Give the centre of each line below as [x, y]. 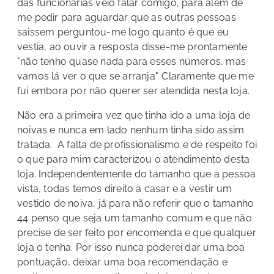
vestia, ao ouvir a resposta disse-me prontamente [132, 46]
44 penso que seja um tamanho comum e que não [135, 218]
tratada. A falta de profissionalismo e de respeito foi [137, 144]
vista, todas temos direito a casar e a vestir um [125, 188]
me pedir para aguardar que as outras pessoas [127, 17]
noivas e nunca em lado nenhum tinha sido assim [131, 130]
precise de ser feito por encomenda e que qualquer [137, 232]
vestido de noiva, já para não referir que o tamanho [136, 203]
